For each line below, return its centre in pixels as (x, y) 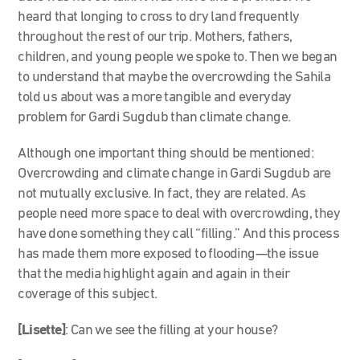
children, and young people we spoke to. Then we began (178, 57)
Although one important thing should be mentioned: (166, 153)
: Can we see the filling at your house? (173, 330)
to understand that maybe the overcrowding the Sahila (174, 77)
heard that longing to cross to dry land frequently (159, 17)
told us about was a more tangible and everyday (155, 97)
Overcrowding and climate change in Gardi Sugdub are (174, 174)
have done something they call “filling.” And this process (179, 234)
